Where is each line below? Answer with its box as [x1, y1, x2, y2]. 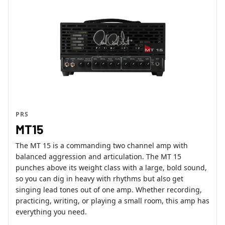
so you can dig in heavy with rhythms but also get [16, 174, 183, 184]
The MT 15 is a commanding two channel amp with [16, 141, 188, 151]
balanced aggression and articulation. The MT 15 [16, 152, 181, 162]
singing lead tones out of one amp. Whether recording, [16, 185, 202, 195]
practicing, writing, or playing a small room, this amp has [16, 196, 209, 206]
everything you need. [16, 207, 87, 217]
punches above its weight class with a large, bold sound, [16, 163, 207, 173]
